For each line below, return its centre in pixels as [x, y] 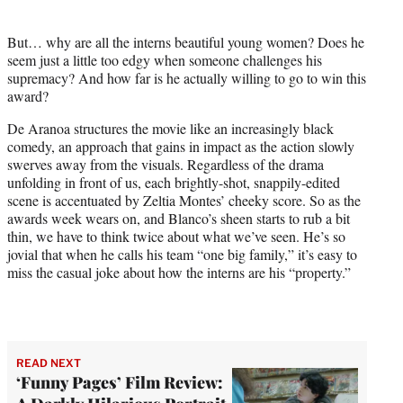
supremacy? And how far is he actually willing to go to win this [187, 77]
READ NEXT [49, 363]
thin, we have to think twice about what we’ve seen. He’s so [176, 236]
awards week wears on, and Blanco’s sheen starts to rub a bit [179, 218]
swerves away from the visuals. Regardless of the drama [166, 164]
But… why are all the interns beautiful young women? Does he [186, 41]
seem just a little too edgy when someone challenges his [165, 59]
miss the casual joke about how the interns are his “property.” [179, 272]
